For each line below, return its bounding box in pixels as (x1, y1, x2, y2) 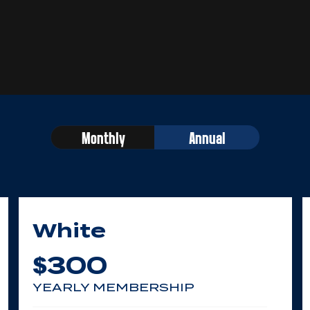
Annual (188, 127, 226, 147)
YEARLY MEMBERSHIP (33, 281, 194, 294)
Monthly (81, 127, 125, 147)
